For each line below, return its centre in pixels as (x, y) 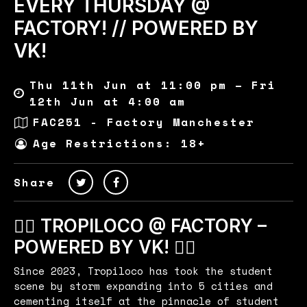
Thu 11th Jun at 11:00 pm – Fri (153, 85)
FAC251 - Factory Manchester (144, 122)
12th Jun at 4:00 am (108, 101)
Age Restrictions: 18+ (119, 144)
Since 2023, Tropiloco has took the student (143, 270)
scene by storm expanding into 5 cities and (143, 285)
